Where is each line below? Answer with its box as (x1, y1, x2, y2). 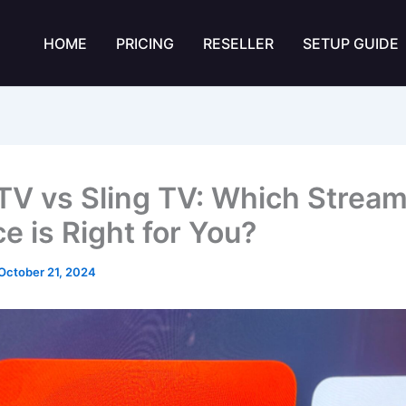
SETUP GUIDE (303, 34, 399, 53)
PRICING (116, 34, 174, 53)
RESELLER (203, 34, 274, 53)
